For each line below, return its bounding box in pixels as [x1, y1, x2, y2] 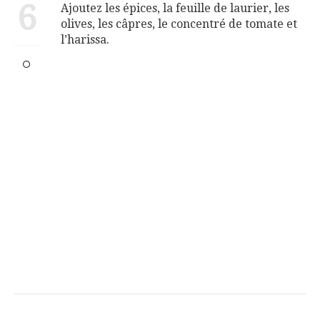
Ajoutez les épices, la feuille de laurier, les [61, 1, 289, 16]
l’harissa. [61, 33, 109, 47]
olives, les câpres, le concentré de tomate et [61, 17, 297, 31]
